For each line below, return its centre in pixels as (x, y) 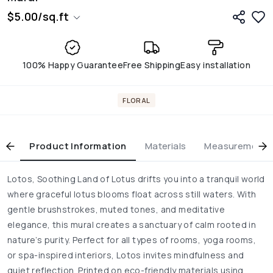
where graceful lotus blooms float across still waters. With (132, 194)
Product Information (78, 146)
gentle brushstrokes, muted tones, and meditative (116, 210)
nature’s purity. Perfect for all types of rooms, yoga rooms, (132, 240)
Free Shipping (152, 65)
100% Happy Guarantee (73, 65)
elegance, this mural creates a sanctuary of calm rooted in (132, 225)
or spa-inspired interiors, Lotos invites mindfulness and (126, 255)
